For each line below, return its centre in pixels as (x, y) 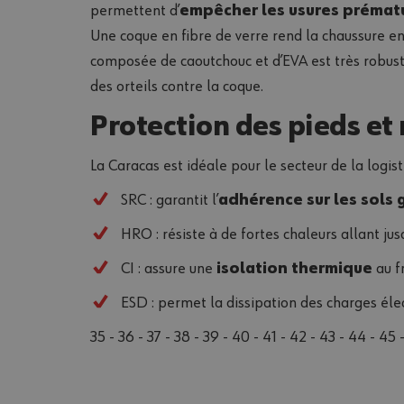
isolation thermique (294, 268)
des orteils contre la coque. (177, 86)
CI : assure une (169, 268)
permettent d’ (135, 10)
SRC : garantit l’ (170, 200)
